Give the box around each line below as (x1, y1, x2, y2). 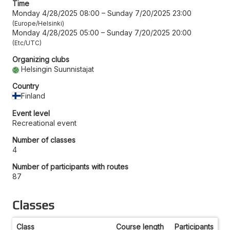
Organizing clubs (12, 54, 69, 64)
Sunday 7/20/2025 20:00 (107, 28, 191, 37)
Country (12, 81, 39, 90)
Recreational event (12, 118, 76, 127)
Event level (12, 108, 50, 118)
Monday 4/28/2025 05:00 (12, 28, 99, 37)
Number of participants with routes (12, 162, 128, 171)
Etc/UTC (14, 39, 40, 47)
